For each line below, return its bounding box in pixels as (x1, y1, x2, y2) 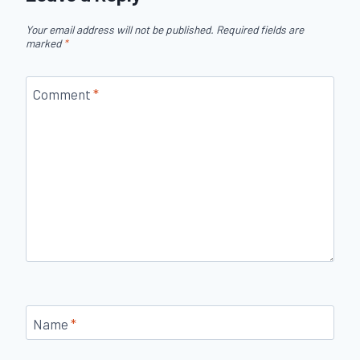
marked (26, 36, 63, 51)
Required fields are (216, 22, 304, 37)
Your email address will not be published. (26, 22, 214, 37)
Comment (32, 85, 93, 102)
